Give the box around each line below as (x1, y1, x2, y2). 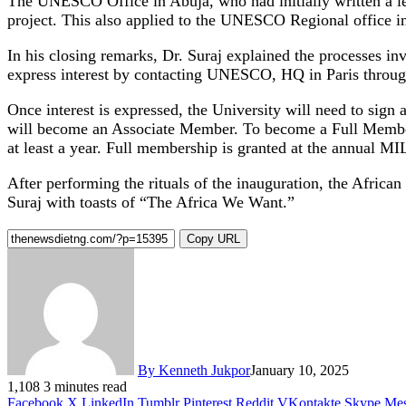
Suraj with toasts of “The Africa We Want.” (7, 192, 295, 211)
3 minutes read (43, 378, 127, 394)
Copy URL (187, 231, 240, 246)
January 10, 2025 (250, 362, 349, 378)
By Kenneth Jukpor (138, 362, 250, 378)
